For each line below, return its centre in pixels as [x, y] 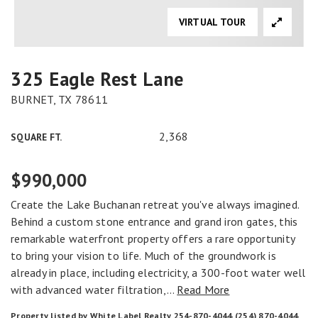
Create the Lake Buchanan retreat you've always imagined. [155, 204]
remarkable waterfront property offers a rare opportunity [153, 238]
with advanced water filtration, [89, 290]
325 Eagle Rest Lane [97, 79]
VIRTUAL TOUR [212, 22]
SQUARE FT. [37, 137]
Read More [203, 290]
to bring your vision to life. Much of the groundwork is [143, 256]
